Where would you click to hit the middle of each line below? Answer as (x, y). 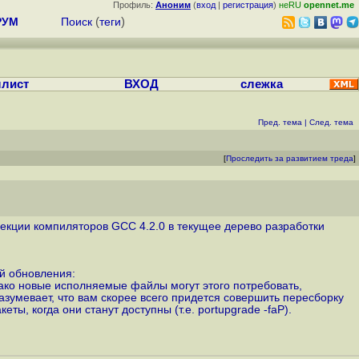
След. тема (331, 122)
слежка (262, 84)
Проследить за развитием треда (290, 158)
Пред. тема (280, 122)
